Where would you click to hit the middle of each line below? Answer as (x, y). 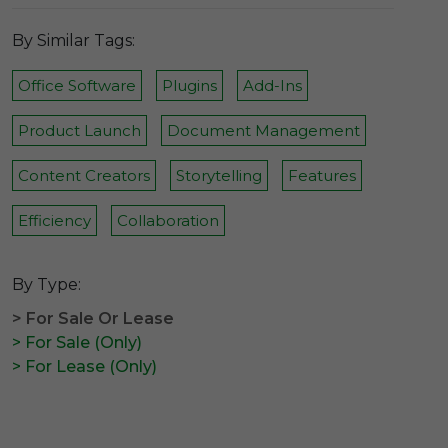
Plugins (189, 85)
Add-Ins (272, 85)
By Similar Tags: (73, 40)
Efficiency (54, 220)
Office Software (77, 85)
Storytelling (219, 175)
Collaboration (168, 220)
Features (322, 175)
